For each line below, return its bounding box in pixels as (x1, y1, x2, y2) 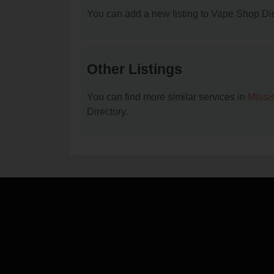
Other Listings (87, 61, 182, 78)
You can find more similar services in (87, 92, 248, 103)
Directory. (87, 106, 128, 117)
